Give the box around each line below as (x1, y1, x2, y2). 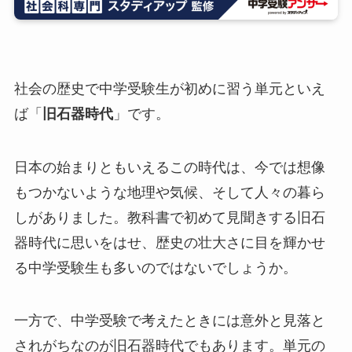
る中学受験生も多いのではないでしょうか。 (13, 259, 297, 276)
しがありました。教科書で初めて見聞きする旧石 (13, 209, 325, 225)
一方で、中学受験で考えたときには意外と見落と (13, 313, 325, 329)
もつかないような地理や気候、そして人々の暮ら (13, 184, 325, 200)
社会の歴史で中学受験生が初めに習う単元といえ (13, 80, 325, 97)
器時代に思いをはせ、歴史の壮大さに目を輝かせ (13, 234, 325, 251)
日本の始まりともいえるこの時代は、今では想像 (13, 159, 325, 175)
